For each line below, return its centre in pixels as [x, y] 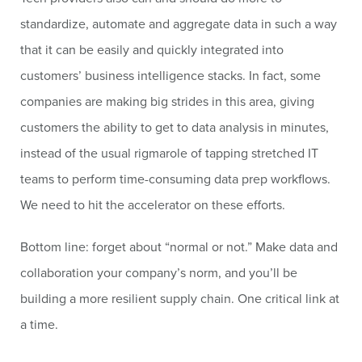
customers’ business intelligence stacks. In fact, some [170, 75]
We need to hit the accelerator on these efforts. [153, 204]
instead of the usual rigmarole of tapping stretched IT [169, 153]
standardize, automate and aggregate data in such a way [179, 23]
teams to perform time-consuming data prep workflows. [175, 179]
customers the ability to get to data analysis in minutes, [175, 127]
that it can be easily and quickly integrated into [152, 49]
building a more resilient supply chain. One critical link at [180, 298]
